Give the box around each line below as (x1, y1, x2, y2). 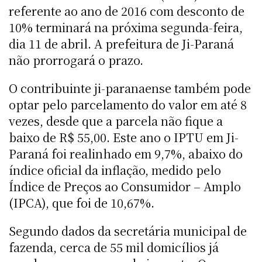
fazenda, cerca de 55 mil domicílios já (9, 238, 219, 256)
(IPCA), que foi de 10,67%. (9, 194, 154, 211)
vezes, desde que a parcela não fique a (9, 112, 223, 129)
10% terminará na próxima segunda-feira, (9, 18, 243, 36)
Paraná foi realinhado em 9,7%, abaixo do (9, 144, 243, 162)
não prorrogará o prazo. (9, 51, 143, 68)
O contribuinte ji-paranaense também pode (9, 79, 251, 96)
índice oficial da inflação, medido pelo (9, 161, 221, 178)
